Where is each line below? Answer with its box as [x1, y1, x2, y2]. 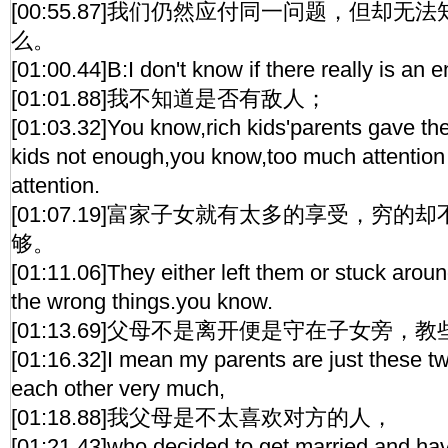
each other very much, [11, 376, 225, 401]
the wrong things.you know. [11, 289, 273, 314]
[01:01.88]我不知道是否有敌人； [11, 86, 327, 111]
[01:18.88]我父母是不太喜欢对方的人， [11, 405, 393, 430]
